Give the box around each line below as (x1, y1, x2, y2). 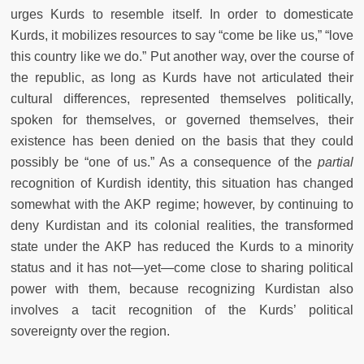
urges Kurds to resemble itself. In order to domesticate (11, 6, 353, 21)
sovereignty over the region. (11, 323, 170, 338)
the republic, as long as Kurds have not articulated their (11, 70, 353, 84)
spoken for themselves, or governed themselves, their (11, 112, 353, 127)
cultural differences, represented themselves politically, (11, 91, 353, 106)
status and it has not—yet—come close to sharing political (11, 260, 353, 275)
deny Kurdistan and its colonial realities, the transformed (11, 218, 353, 232)
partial (311, 154, 354, 169)
